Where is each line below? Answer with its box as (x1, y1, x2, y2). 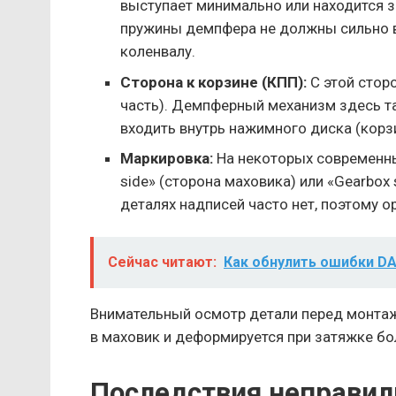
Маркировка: (120, 149, 214, 168)
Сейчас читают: (108, 254, 217, 271)
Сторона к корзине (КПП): (120, 72, 308, 91)
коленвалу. (120, 42, 196, 61)
